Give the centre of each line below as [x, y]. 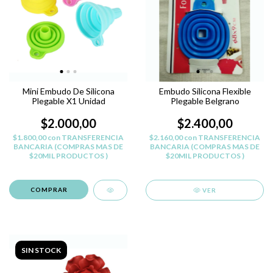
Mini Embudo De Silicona [68, 91]
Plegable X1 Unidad [68, 101]
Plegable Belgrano [205, 101]
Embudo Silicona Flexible [205, 91]
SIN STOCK [41, 250]
